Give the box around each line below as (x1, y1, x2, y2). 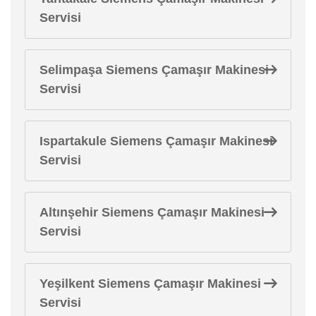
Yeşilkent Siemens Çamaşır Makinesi (39, 276, 261, 291)
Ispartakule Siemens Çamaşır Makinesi (39, 133, 273, 148)
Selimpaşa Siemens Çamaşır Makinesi (39, 62, 269, 77)
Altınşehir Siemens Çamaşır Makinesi (39, 205, 265, 219)
